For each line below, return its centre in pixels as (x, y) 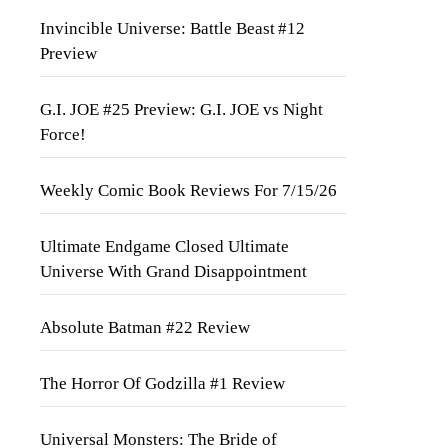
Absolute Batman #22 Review (145, 327)
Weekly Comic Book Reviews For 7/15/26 (188, 190)
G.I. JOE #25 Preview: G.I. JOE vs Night (181, 109)
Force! (63, 134)
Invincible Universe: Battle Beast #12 (172, 28)
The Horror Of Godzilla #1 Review (162, 383)
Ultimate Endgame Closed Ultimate (164, 246)
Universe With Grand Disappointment (173, 271)
